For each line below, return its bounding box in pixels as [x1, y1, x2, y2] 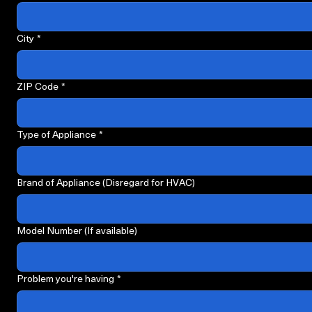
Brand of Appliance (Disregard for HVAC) [17, 193, 195, 208]
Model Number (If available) [17, 241, 137, 256]
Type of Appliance [17, 145, 96, 159]
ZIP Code [17, 97, 58, 111]
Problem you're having [17, 289, 114, 304]
